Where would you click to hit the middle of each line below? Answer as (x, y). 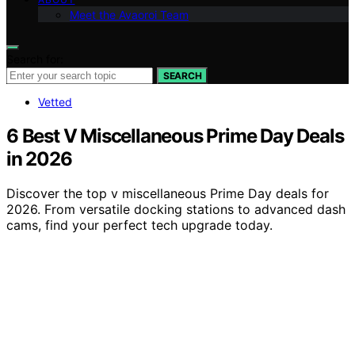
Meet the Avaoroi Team (129, 14)
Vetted (55, 101)
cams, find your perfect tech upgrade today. (139, 225)
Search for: (35, 59)
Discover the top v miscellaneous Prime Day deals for (168, 194)
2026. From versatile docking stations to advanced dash (176, 210)
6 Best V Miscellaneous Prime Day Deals (175, 136)
